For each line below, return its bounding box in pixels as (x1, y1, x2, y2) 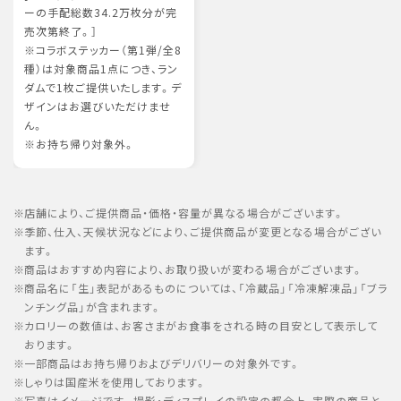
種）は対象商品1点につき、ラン (24, 61, 178, 77)
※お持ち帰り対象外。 (24, 136, 135, 152)
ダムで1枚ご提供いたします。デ (24, 80, 182, 96)
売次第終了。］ (24, 23, 98, 39)
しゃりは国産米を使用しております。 (24, 374, 207, 390)
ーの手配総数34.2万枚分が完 (24, 4, 177, 21)
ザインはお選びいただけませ (24, 98, 171, 115)
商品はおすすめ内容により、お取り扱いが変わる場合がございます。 (24, 261, 363, 277)
